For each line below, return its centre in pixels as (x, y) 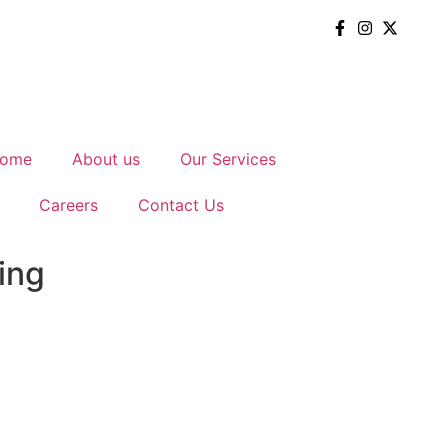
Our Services (228, 159)
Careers (69, 205)
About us (106, 159)
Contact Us (181, 205)
